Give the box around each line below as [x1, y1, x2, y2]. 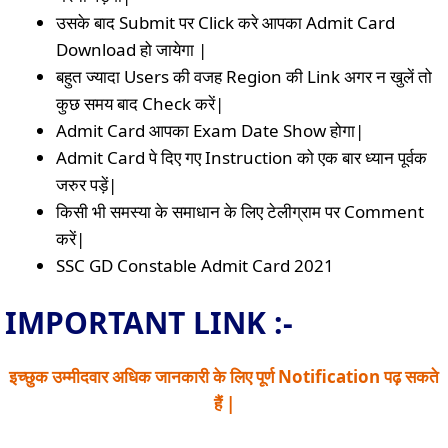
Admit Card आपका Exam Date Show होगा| [56, 119, 364, 142]
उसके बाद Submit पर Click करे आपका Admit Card [56, 11, 395, 34]
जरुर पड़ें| [56, 173, 117, 196]
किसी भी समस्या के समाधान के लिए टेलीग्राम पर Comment [56, 200, 424, 223]
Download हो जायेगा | [56, 38, 207, 61]
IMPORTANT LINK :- [5, 301, 293, 343]
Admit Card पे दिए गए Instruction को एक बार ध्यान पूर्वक [56, 146, 427, 169]
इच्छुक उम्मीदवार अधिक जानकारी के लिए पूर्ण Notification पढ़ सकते [9, 364, 439, 388]
